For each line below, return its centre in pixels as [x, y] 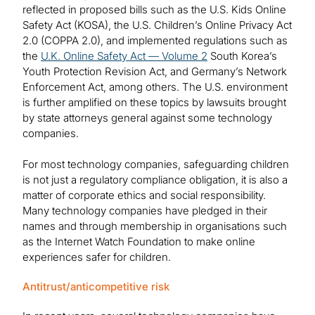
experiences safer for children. [97, 257]
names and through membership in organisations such [155, 226]
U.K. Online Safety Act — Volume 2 [124, 56]
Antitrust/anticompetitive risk [96, 287]
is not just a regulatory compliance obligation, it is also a [155, 180]
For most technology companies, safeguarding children [156, 165]
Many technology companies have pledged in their [145, 211]
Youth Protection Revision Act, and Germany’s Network [155, 72]
